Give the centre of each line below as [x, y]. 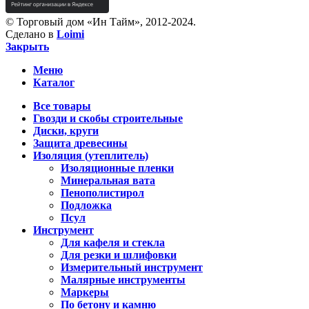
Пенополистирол [102, 193]
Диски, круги [66, 131]
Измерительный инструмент [132, 268]
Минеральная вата [108, 181]
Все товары [62, 106]
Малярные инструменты [123, 280]
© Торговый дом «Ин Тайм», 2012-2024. [101, 22]
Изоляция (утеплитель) [91, 156]
